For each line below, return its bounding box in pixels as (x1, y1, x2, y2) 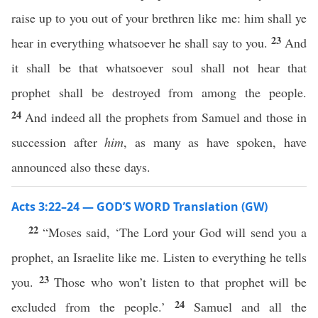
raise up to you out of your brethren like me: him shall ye (11, 9, 307, 26)
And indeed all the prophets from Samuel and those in (25, 109, 307, 126)
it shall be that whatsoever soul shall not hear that (11, 59, 307, 76)
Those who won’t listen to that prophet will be (54, 273, 307, 290)
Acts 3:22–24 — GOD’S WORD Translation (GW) (11, 199, 268, 214)
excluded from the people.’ (11, 298, 175, 315)
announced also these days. (11, 158, 150, 175)
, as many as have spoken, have (124, 133, 307, 150)
